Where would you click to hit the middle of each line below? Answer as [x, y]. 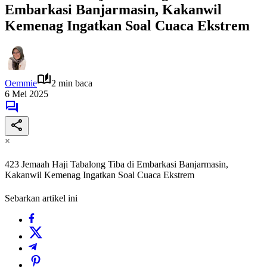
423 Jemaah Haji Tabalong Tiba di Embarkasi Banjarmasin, [117, 164]
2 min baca [72, 83]
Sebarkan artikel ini [41, 198]
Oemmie [21, 83]
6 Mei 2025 [27, 94]
